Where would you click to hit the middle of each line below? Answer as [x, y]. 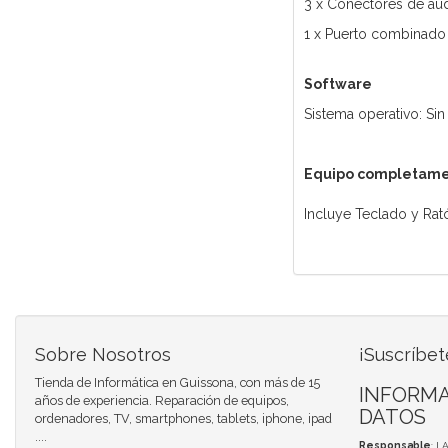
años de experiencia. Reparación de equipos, [162, 401]
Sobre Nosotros [103, 355]
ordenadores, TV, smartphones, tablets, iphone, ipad [183, 419]
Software [337, 84]
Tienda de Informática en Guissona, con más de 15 [177, 383]
